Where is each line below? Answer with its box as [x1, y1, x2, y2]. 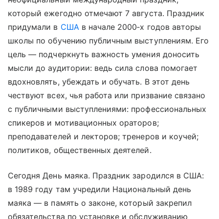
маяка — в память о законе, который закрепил [8, 198, 192, 208]
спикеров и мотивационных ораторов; [8, 118, 159, 128]
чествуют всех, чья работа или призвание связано [8, 90, 206, 101]
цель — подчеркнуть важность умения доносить [8, 49, 200, 60]
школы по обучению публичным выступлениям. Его [8, 36, 209, 46]
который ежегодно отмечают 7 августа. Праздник [8, 8, 205, 19]
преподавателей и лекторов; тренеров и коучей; [8, 131, 199, 142]
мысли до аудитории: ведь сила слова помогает [8, 63, 198, 73]
